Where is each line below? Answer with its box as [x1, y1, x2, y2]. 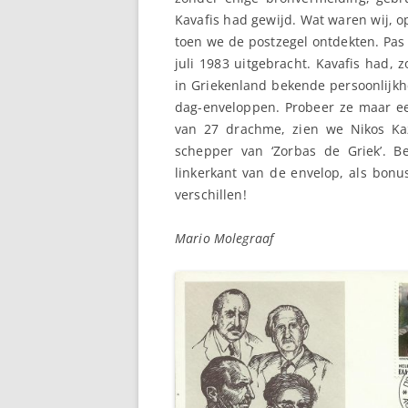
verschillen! [175, 185, 247, 203]
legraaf [232, 229, 274, 247]
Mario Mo [175, 229, 233, 247]
